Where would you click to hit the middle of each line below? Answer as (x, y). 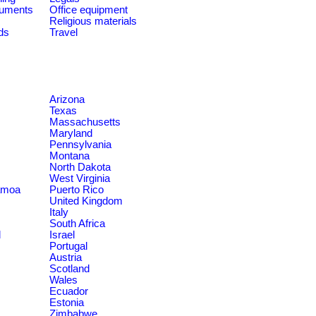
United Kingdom (86, 201)
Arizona (67, 99)
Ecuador (69, 291)
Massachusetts (85, 122)
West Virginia (80, 178)
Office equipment (89, 10)
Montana (69, 156)
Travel (63, 32)
